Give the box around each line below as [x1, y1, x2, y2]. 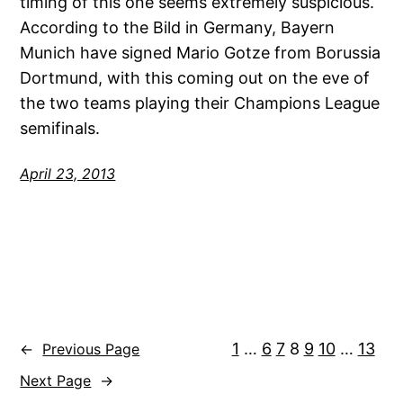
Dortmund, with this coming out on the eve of [20, 68, 371, 88]
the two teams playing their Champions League [20, 94, 381, 113]
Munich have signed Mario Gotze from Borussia [20, 43, 381, 63]
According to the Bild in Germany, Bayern [20, 18, 336, 38]
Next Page [20, 371, 92, 390]
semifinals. [20, 119, 101, 139]
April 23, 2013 [20, 165, 116, 184]
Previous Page [42, 339, 140, 358]
